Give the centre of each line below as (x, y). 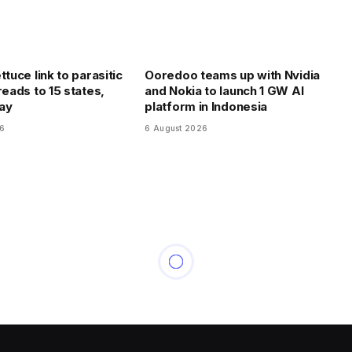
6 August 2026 (176, 128)
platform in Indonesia (206, 107)
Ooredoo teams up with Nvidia (232, 75)
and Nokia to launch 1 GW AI (224, 91)
